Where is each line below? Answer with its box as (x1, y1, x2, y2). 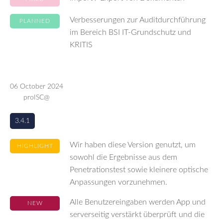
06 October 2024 (10, 83, 63, 90)
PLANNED (19, 18, 50, 24)
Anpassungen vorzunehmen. (70, 178, 167, 186)
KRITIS (70, 41, 93, 49)
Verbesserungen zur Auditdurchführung (70, 16, 206, 24)
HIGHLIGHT (16, 143, 53, 149)
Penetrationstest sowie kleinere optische (70, 166, 208, 174)
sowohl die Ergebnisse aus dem (70, 153, 177, 161)
